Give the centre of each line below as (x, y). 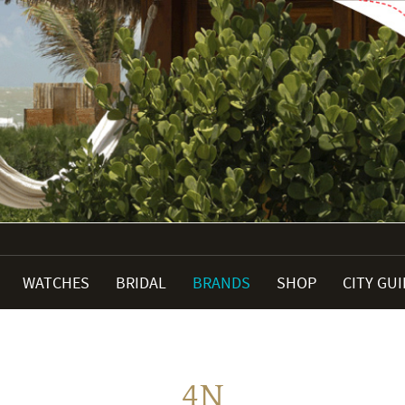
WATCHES (56, 283)
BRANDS (221, 283)
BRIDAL (141, 283)
